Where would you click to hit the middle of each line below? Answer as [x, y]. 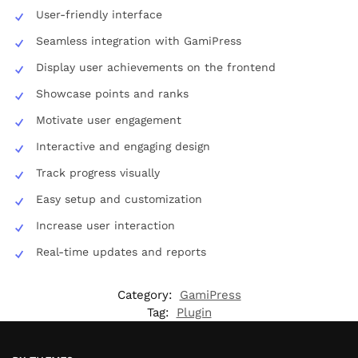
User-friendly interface [99, 15]
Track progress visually [98, 173]
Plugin [194, 313]
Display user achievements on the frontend [156, 68]
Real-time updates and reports [121, 252]
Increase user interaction [105, 226]
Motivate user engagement [109, 120]
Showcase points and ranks [112, 94]
